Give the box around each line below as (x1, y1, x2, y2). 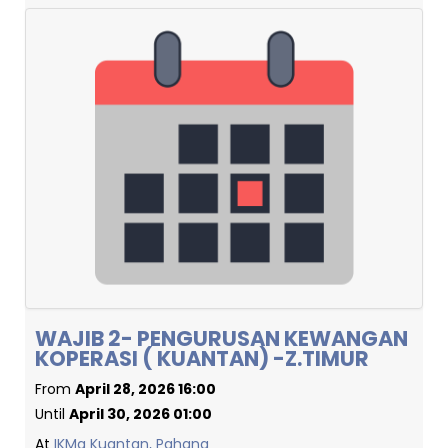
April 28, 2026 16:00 (75, 379, 216, 399)
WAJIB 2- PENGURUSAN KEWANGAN (35, 324, 408, 353)
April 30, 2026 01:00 (69, 404, 212, 424)
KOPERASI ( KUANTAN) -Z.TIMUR (35, 344, 369, 373)
